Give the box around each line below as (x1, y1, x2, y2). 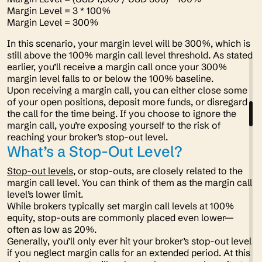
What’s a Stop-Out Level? (7, 142, 186, 161)
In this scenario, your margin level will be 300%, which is (7, 37, 250, 49)
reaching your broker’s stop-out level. (7, 131, 170, 143)
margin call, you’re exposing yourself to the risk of (7, 119, 220, 131)
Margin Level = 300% (7, 16, 101, 28)
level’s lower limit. (7, 188, 85, 200)
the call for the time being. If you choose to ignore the (7, 108, 236, 119)
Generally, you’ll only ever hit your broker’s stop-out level (7, 235, 251, 247)
